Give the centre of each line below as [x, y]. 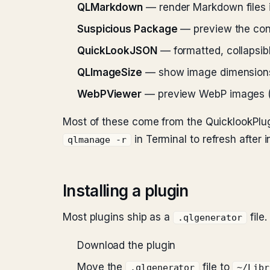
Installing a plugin [126, 191]
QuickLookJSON [117, 51]
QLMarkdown [110, 7]
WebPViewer [110, 94]
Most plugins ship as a [118, 217]
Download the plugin [127, 245]
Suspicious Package [127, 29]
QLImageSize [110, 72]
